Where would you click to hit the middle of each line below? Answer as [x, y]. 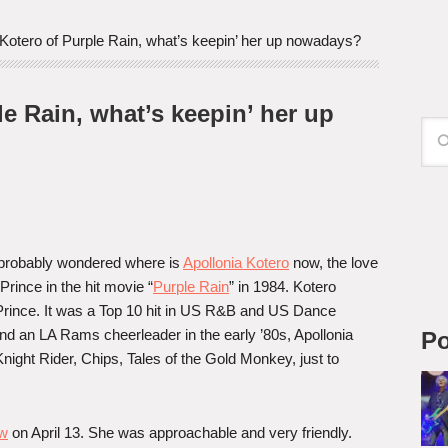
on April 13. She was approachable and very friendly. [180, 432]
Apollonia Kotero [236, 262]
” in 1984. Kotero [282, 286]
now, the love [333, 262]
